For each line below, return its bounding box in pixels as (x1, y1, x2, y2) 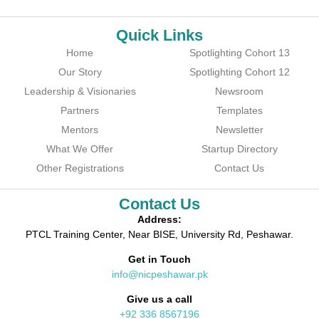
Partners (61, 104, 99, 116)
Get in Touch (128, 253, 191, 266)
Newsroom (215, 85, 263, 97)
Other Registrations (36, 162, 124, 174)
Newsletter (215, 123, 263, 135)
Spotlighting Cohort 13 (189, 46, 290, 58)
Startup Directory (201, 142, 278, 155)
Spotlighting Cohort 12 (189, 66, 290, 78)
